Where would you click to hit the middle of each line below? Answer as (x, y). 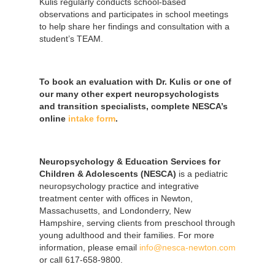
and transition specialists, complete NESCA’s (134, 106)
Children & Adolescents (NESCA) (108, 173)
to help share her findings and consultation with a (134, 26)
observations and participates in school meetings (134, 14)
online (54, 118)
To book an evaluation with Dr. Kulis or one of (135, 81)
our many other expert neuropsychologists (129, 94)
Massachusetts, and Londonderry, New (115, 210)
